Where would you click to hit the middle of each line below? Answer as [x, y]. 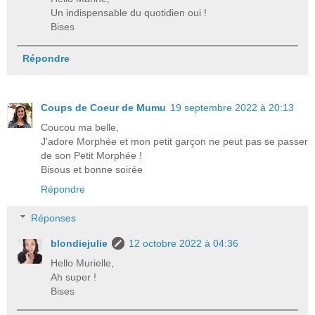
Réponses [54, 218]
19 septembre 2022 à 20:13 [232, 107]
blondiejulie [79, 244]
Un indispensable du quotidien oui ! [129, 12]
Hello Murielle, [83, 263]
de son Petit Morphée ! [91, 155]
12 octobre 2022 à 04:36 [184, 244]
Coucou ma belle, [80, 127]
